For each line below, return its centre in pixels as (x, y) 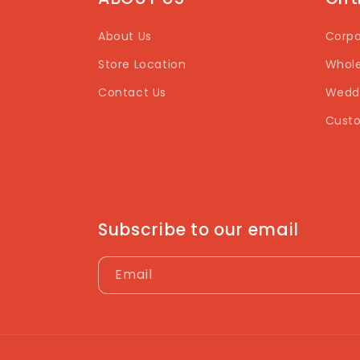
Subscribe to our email (199, 229)
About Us (125, 36)
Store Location (142, 64)
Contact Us (132, 92)
